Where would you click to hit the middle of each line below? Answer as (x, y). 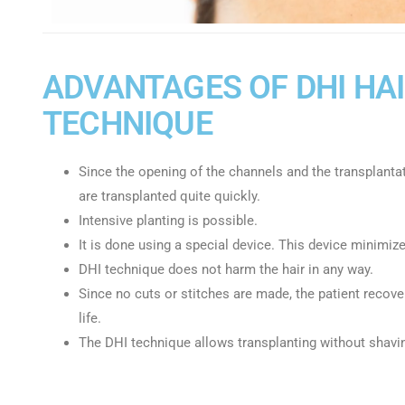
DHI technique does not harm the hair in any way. (226, 270)
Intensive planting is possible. (168, 221)
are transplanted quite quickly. (170, 197)
